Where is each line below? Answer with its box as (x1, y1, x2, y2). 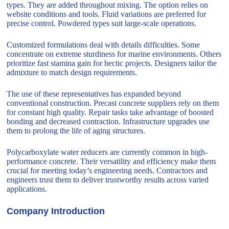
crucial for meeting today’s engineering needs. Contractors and (7, 166, 208, 175)
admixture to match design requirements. (7, 68, 138, 77)
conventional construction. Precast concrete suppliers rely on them (7, 99, 219, 108)
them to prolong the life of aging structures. (7, 126, 146, 135)
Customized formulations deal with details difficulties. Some (7, 40, 200, 50)
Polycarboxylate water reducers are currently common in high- (7, 148, 208, 157)
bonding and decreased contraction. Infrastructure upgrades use (7, 117, 210, 126)
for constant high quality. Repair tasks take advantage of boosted (7, 108, 214, 117)
